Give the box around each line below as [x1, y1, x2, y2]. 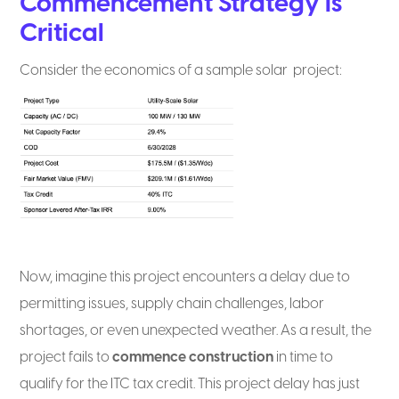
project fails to [20, 349, 113, 365]
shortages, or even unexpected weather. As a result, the [20, 322, 372, 338]
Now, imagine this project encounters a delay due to [20, 269, 351, 285]
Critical [20, 20, 105, 47]
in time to [273, 349, 334, 365]
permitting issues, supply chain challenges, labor [20, 296, 325, 312]
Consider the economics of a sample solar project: [20, 62, 343, 78]
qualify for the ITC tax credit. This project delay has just [20, 376, 361, 392]
